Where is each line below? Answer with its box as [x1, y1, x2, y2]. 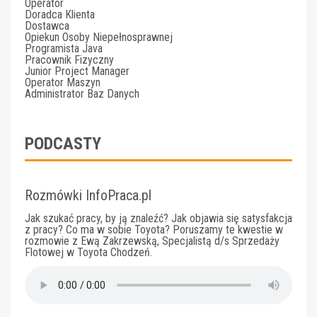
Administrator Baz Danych [25, 87, 139, 100]
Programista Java [25, 42, 103, 55]
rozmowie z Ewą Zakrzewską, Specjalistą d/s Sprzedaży [25, 234, 279, 248]
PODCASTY [25, 134, 101, 154]
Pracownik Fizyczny [25, 53, 114, 67]
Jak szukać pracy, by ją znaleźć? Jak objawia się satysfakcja [25, 212, 292, 225]
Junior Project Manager [25, 64, 129, 78]
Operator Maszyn [25, 76, 100, 89]
